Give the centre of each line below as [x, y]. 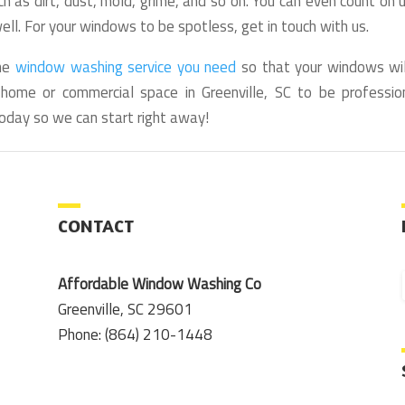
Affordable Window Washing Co [159, 284]
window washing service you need [126, 67]
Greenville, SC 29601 [125, 310]
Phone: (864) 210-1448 [135, 335]
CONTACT [95, 226]
